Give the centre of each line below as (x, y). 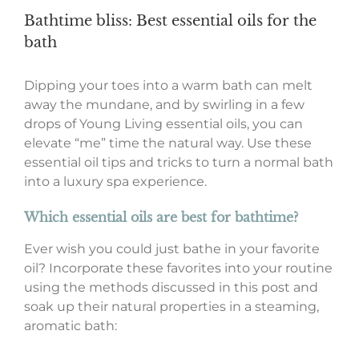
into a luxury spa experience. (115, 182)
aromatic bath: (70, 326)
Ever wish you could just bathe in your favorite (171, 249)
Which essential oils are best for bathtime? (161, 218)
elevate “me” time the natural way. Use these (167, 143)
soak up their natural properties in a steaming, (171, 307)
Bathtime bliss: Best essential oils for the (170, 21)
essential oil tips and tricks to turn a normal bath (178, 163)
